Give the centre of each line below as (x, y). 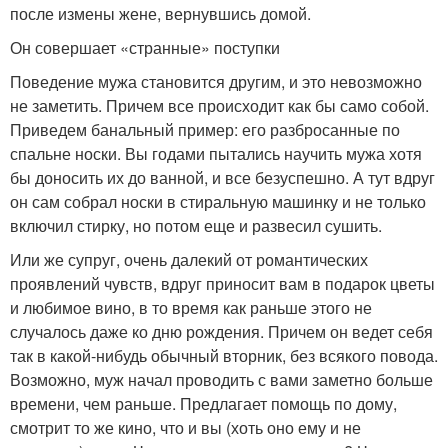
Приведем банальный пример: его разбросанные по (205, 129)
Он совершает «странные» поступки (145, 47)
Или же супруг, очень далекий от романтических (189, 259)
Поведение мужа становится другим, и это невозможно (216, 81)
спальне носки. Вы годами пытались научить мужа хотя (216, 153)
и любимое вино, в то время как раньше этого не (191, 307)
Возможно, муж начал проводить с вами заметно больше (221, 379)
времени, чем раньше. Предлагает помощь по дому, (203, 403)
